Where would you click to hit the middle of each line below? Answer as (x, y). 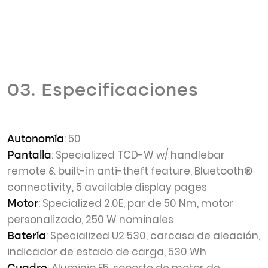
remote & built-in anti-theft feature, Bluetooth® (130, 171)
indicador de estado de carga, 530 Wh (107, 252)
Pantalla (29, 156)
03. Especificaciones (103, 91)
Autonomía (36, 139)
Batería (27, 236)
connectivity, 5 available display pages (107, 187)
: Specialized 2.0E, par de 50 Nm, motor (136, 203)
